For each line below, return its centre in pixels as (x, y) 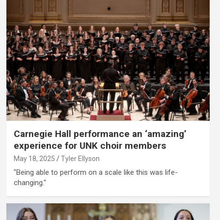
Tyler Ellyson (80, 158)
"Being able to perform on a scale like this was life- (96, 172)
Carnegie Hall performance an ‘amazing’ (100, 134)
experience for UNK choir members (90, 145)
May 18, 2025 (34, 158)
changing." (30, 182)
